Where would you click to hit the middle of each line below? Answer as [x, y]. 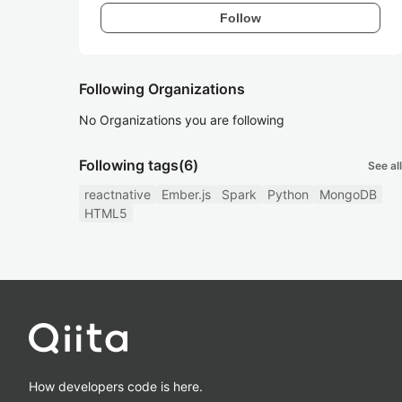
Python [288, 194]
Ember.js [186, 194]
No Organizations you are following [182, 120]
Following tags [129, 165]
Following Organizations [162, 89]
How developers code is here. [116, 386]
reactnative [118, 194]
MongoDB [348, 194]
